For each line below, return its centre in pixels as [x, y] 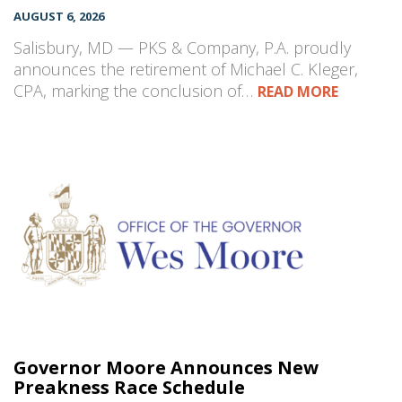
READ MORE [298, 92]
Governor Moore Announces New [166, 368]
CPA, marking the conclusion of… [135, 91]
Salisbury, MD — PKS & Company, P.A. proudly [182, 48]
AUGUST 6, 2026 [59, 17]
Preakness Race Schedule [129, 388]
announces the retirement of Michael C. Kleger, [186, 70]
